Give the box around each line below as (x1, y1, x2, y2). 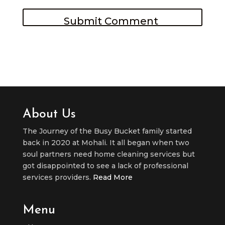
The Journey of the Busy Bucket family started (22, 126, 192, 136)
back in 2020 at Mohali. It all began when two (22, 138, 189, 147)
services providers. (22, 172, 93, 182)
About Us (22, 107, 76, 121)
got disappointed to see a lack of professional (22, 161, 188, 170)
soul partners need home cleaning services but (22, 149, 195, 159)
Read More (92, 172, 133, 182)
